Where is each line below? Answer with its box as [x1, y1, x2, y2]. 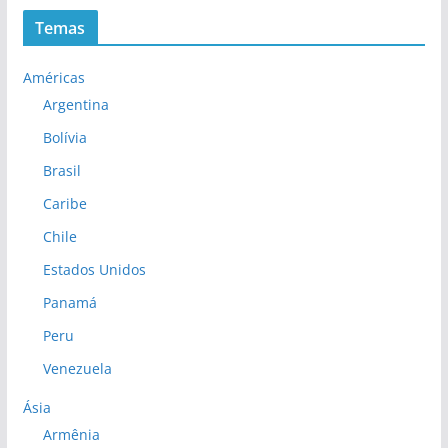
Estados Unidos [42, 260, 146, 280]
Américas [22, 68, 85, 88]
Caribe [42, 194, 87, 214]
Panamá [42, 293, 97, 313]
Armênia [42, 425, 100, 445]
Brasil [42, 161, 81, 181]
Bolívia [42, 128, 87, 148]
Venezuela [42, 359, 112, 379]
